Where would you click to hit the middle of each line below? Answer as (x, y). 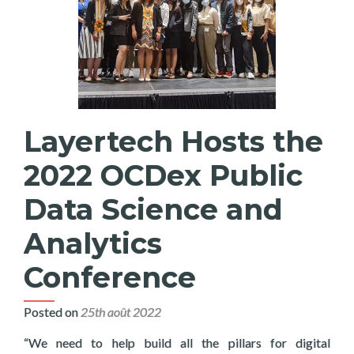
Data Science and (153, 209)
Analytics (93, 243)
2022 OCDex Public (163, 175)
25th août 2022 (121, 312)
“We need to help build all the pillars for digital (177, 343)
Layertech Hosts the (173, 141)
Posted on (52, 312)
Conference (110, 277)
